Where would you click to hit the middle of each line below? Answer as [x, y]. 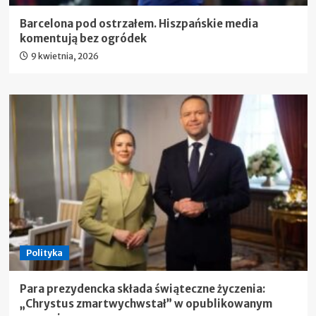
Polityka [44, 253]
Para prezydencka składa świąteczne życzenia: [142, 289]
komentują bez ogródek [83, 39]
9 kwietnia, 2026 [65, 56]
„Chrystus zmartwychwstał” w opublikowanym [146, 304]
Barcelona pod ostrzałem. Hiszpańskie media [139, 24]
